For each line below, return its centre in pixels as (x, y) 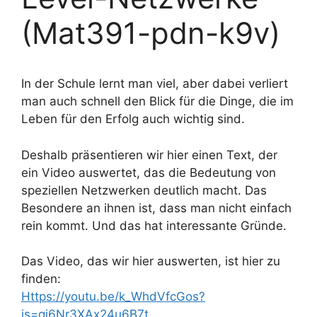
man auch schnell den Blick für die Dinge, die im (157, 101)
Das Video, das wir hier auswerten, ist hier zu (151, 261)
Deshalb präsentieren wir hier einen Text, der (149, 155)
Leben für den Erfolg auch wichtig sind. (133, 119)
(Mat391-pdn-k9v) (151, 33)
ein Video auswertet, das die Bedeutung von (149, 172)
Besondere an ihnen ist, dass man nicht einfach (156, 208)
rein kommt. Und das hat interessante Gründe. (154, 225)
